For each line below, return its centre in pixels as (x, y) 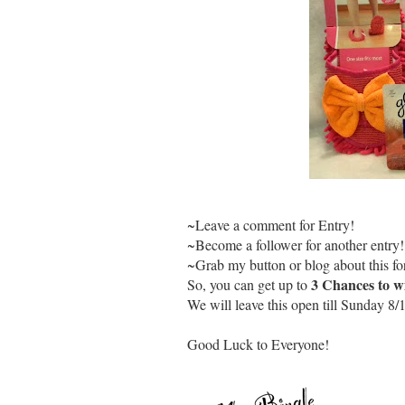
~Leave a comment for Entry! (271, 225)
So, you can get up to (249, 285)
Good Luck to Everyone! (258, 344)
